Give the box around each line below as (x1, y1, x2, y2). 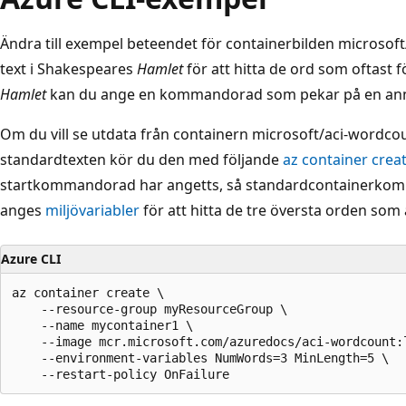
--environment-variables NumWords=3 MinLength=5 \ (12, 350, 389, 365)
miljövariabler (45, 199, 140, 220)
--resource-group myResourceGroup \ (12, 301, 287, 316)
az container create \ (12, 285, 164, 300)
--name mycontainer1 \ (12, 317, 193, 333)
